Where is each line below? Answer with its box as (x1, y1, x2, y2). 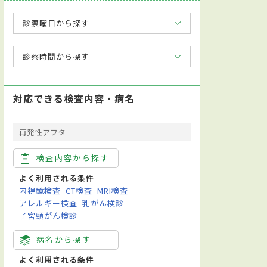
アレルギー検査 (19, 197, 78, 209)
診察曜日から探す (23, 17, 90, 29)
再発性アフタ (19, 126, 66, 138)
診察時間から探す (23, 50, 90, 62)
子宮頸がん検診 (19, 209, 78, 221)
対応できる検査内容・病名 (13, 91, 135, 105)
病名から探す (36, 233, 92, 245)
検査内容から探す (36, 151, 110, 163)
